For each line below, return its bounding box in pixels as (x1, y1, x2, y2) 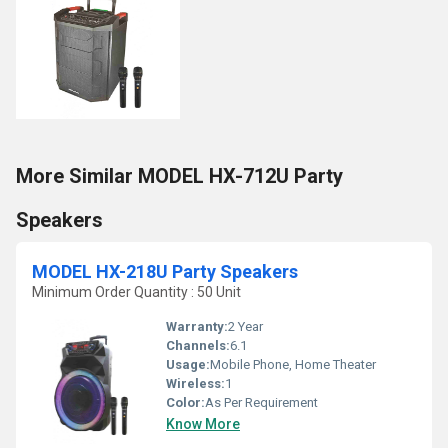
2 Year (228, 319, 263, 334)
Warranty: (166, 319, 228, 334)
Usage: (166, 357, 210, 372)
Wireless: (166, 376, 225, 391)
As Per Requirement (205, 395, 318, 410)
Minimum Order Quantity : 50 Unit (32, 284, 241, 300)
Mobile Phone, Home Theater (210, 357, 376, 372)
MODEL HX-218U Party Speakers (32, 261, 298, 282)
